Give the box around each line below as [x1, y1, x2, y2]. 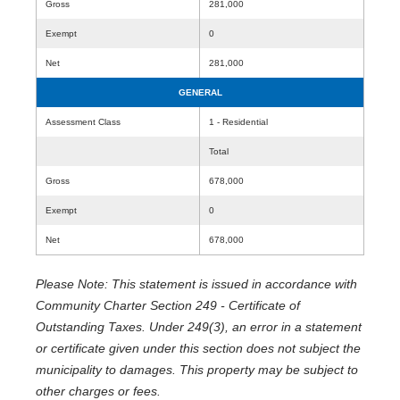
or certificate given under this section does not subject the [36, 341, 361, 355]
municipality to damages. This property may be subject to [36, 362, 358, 377]
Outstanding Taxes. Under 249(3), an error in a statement [36, 320, 362, 334]
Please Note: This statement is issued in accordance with [36, 277, 357, 291]
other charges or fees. [36, 384, 161, 398]
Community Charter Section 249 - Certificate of [36, 298, 300, 312]
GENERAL [178, 87, 222, 97]
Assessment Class [46, 117, 121, 127]
